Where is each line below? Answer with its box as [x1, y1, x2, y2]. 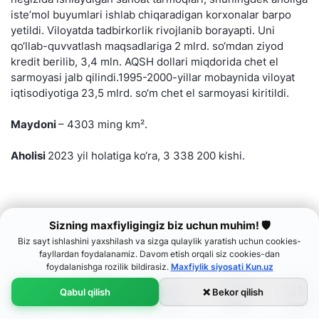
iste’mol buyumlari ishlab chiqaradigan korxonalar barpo [11, 8, 291, 21]
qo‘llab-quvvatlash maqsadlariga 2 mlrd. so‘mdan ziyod [11, 39, 283, 53]
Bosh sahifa [11, 300, 47, 308]
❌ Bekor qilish [203, 286, 263, 298]
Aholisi [11, 149, 48, 162]
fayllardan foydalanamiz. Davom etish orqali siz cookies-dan [39, 249, 280, 259]
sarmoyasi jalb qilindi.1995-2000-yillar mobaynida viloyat [11, 70, 295, 84]
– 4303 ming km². [58, 117, 150, 131]
